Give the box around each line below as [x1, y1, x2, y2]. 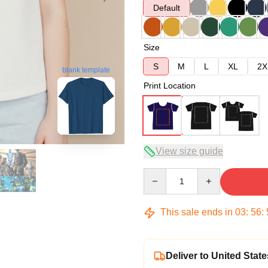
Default [153, 3, 180, 13]
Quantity [143, 169, 175, 178]
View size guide [156, 146, 223, 156]
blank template [62, 66, 110, 75]
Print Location [144, 81, 196, 90]
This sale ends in [158, 207, 235, 217]
